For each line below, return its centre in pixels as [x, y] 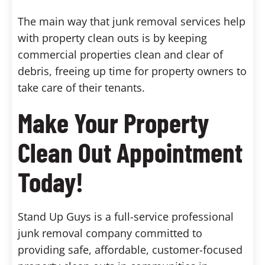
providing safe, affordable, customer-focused [130, 249]
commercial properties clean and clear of [120, 54]
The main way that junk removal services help [132, 21]
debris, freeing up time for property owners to [132, 71]
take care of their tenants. [81, 87]
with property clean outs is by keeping [112, 38]
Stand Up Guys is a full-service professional [126, 216]
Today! [51, 181]
